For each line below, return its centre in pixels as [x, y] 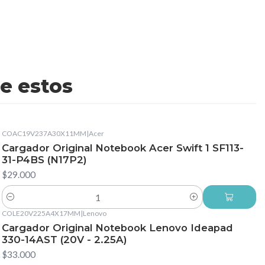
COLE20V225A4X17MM [41, 213]
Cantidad [18, 203]
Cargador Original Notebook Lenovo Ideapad [117, 227]
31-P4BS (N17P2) [44, 160]
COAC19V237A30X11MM [44, 134]
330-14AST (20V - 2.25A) [64, 239]
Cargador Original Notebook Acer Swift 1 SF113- [122, 148]
